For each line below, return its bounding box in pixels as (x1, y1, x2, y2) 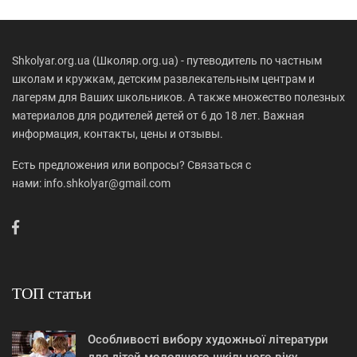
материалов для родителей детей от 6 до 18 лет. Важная (12, 109, 304, 123)
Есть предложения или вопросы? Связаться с (12, 159, 251, 172)
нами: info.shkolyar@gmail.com (12, 177, 171, 190)
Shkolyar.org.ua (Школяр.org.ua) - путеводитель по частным (12, 54, 322, 68)
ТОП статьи (12, 284, 92, 302)
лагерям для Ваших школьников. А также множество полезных (12, 91, 345, 104)
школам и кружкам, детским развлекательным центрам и (12, 73, 315, 86)
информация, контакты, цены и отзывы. (12, 127, 223, 141)
